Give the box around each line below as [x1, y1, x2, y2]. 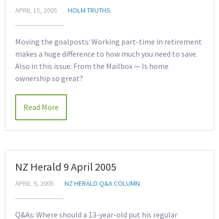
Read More [23, 102, 59, 112]
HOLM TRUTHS [68, 6, 110, 15]
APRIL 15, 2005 [15, 6, 57, 15]
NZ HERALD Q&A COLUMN [65, 179, 140, 188]
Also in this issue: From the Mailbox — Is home [15, 61, 169, 71]
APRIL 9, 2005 [15, 179, 54, 188]
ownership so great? [15, 73, 83, 83]
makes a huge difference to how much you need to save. [15, 49, 197, 59]
